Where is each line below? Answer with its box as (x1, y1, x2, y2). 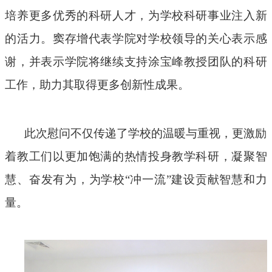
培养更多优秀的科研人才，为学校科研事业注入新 (5, 9, 267, 22)
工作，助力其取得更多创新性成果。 (5, 78, 190, 92)
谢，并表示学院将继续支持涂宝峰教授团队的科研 (5, 55, 267, 69)
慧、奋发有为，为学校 (5, 173, 125, 186)
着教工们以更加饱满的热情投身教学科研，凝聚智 (5, 150, 267, 163)
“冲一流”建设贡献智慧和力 (124, 173, 267, 186)
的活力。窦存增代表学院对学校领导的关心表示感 (5, 32, 267, 46)
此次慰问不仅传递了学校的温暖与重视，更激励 (24, 127, 267, 140)
